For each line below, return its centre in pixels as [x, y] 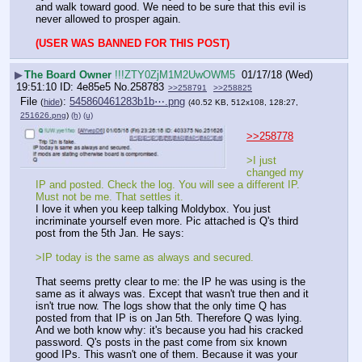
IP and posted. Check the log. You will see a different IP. [168, 185]
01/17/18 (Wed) [277, 74]
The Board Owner [69, 74]
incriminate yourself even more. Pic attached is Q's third [167, 221]
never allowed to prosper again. [108, 19]
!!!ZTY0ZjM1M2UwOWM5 [175, 74]
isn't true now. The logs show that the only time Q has [161, 306]
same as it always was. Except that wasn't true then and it [172, 294]
